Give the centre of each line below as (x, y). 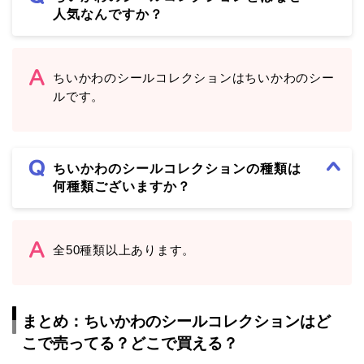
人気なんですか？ (108, 15)
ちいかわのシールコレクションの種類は (177, 169)
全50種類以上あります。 (124, 250)
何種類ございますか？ (122, 187)
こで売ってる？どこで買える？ (130, 343)
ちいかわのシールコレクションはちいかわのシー (194, 78)
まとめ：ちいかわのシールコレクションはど (176, 321)
